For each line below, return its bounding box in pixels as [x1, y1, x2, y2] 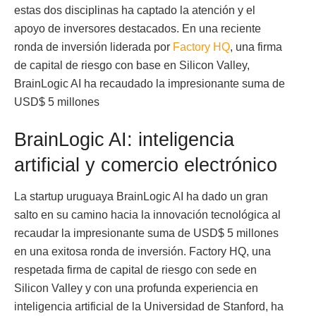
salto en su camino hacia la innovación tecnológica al [14, 208, 281, 221]
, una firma [230, 40, 282, 53]
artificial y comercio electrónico [14, 154, 277, 176]
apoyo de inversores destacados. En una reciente [14, 22, 261, 35]
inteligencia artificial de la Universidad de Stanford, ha [14, 300, 284, 312]
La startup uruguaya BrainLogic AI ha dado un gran [14, 190, 268, 202]
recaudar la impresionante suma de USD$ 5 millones [14, 226, 279, 239]
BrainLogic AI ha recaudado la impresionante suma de [14, 77, 285, 90]
